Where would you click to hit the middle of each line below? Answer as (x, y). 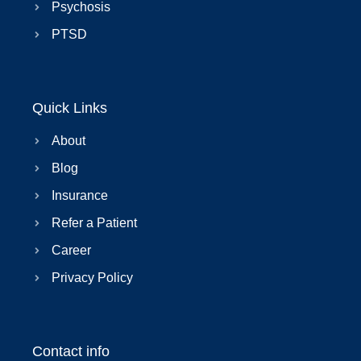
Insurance (80, 196)
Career (71, 251)
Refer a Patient (94, 223)
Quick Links (70, 108)
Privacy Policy (92, 278)
